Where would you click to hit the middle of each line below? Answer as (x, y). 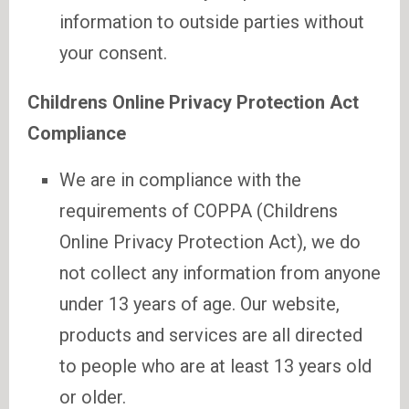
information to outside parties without (212, 22)
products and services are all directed (211, 335)
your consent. (113, 53)
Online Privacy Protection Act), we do (210, 242)
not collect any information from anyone (220, 273)
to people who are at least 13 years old (215, 366)
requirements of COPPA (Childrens (199, 211)
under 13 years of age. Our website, (199, 304)
